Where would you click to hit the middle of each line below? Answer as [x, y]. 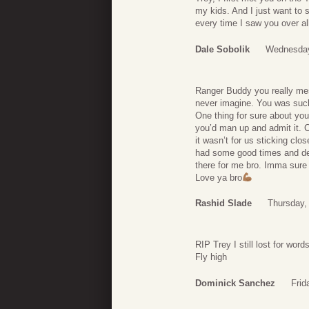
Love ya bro [219, 177]
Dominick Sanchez [235, 283]
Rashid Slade [223, 203]
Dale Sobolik [222, 49]
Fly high [211, 257]
